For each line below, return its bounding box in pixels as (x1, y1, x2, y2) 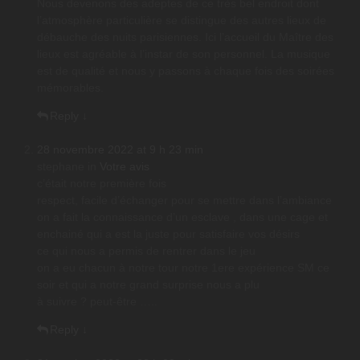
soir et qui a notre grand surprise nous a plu (37, 278, 260, 292)
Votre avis (100, 160, 149, 174)
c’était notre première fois (37, 177, 166, 190)
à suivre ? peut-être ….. (37, 295, 157, 309)
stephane (37, 160, 84, 174)
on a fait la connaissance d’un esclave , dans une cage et (37, 211, 328, 224)
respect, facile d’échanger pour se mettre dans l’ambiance (37, 194, 332, 207)
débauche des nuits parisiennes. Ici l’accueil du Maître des (37, 31, 333, 44)
